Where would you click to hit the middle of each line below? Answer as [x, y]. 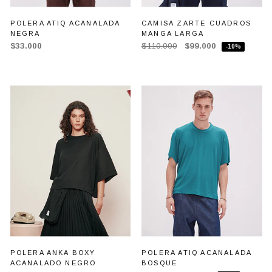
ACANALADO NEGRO [53, 263]
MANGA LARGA [173, 33]
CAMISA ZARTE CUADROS [196, 23]
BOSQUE [160, 263]
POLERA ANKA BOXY [53, 252]
